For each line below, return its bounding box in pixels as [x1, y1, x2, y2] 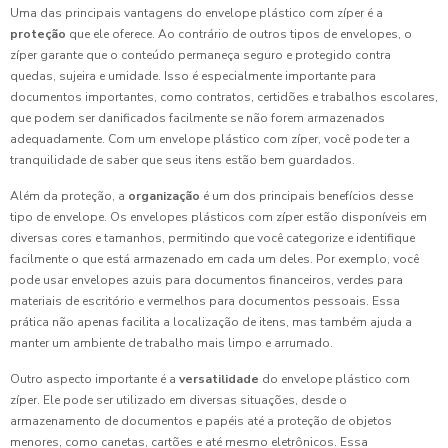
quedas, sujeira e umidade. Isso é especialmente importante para [10, 68, 376, 84]
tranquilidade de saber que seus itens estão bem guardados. [10, 152, 355, 168]
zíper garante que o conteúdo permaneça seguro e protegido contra [10, 47, 391, 63]
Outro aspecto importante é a [10, 371, 179, 387]
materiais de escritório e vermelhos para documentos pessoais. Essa [10, 293, 400, 309]
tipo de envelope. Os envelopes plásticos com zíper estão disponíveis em [10, 209, 427, 225]
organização [128, 188, 200, 204]
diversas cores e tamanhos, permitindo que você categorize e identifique [10, 230, 415, 246]
